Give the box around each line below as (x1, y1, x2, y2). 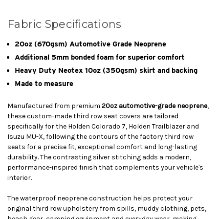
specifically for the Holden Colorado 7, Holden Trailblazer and (7, 122, 199, 131)
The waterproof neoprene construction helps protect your (7, 194, 193, 202)
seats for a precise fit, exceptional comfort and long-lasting (7, 142, 197, 151)
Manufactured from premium (7, 101, 102, 110)
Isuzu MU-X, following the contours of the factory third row (7, 132, 194, 141)
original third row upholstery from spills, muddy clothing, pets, (7, 204, 206, 213)
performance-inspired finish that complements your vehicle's (7, 163, 203, 172)
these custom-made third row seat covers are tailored (7, 111, 178, 120)
